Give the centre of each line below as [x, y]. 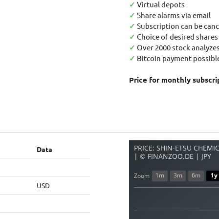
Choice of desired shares [177, 36]
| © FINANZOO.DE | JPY [173, 156]
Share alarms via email [173, 15]
